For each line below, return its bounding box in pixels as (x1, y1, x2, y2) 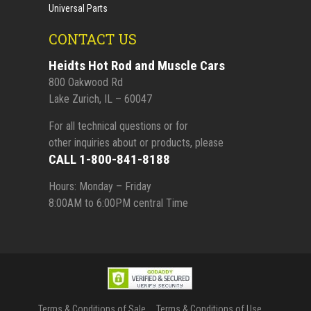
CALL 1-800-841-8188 (49, 151, 171, 167)
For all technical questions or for (49, 119, 189, 133)
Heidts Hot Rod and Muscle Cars (49, 57, 226, 74)
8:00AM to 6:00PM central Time (49, 196, 189, 210)
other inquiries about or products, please (49, 135, 224, 149)
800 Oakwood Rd (49, 75, 124, 89)
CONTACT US (49, 29, 137, 48)
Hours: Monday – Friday (49, 179, 152, 193)
